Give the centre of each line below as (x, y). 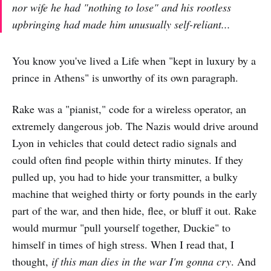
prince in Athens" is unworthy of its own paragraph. (125, 77)
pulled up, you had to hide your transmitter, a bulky (125, 177)
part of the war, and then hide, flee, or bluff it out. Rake (134, 211)
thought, (32, 261)
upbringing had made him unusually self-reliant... (121, 24)
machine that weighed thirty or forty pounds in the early (135, 194)
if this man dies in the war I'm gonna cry (141, 261)
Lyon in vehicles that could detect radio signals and (124, 143)
